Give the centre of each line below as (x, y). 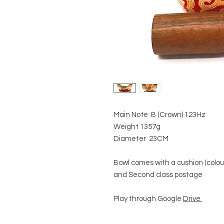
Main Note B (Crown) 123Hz (160, 115)
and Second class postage (158, 175)
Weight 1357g (137, 127)
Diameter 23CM (142, 139)
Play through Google (148, 199)
